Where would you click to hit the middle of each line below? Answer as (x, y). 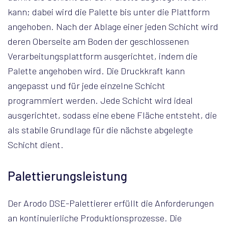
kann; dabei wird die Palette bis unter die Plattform (109, 12)
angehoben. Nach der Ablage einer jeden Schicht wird (113, 26)
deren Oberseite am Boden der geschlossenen (98, 41)
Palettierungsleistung (67, 176)
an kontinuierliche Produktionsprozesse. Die (95, 218)
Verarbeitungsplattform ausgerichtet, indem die (103, 56)
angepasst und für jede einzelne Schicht (87, 85)
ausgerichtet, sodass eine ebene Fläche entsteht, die (112, 115)
